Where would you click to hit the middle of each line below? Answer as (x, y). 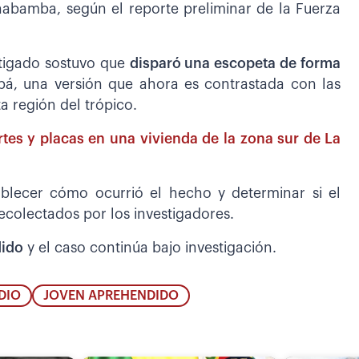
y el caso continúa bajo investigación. (150, 248)
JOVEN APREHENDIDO (111, 296)
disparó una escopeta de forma (235, 64)
